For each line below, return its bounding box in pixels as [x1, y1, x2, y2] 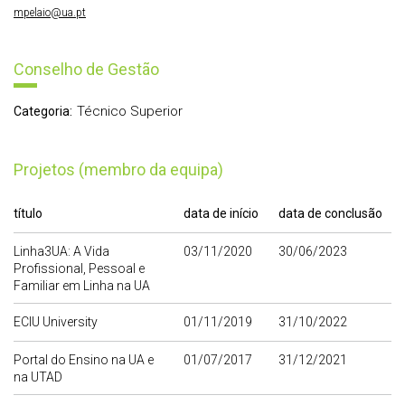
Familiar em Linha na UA [14, 278, 150, 294]
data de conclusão [278, 206, 382, 221]
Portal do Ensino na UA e [14, 353, 154, 368]
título [14, 206, 42, 221]
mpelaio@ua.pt [14, 6, 86, 20]
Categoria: [14, 104, 72, 119]
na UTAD [14, 370, 62, 385]
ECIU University [14, 315, 98, 330]
